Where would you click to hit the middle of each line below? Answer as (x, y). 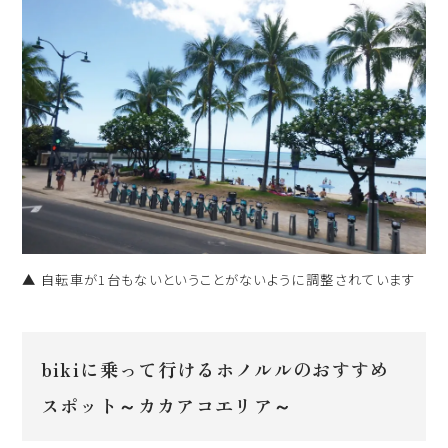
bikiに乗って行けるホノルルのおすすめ (215, 368)
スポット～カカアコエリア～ (166, 404)
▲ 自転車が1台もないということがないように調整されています (219, 279)
